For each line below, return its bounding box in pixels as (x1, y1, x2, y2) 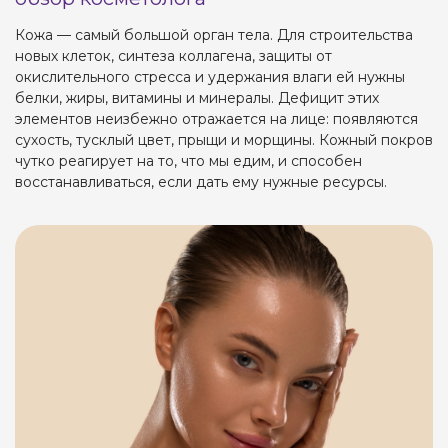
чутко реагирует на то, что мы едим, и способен (15, 152, 362, 170)
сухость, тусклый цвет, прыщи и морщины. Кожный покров (15, 131, 433, 149)
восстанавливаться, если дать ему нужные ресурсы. (15, 173, 387, 191)
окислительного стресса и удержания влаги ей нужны (15, 68, 405, 86)
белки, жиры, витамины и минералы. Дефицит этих (15, 89, 379, 107)
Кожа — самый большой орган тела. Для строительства (15, 26, 413, 44)
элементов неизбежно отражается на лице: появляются (15, 110, 418, 128)
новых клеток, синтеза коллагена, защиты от (15, 47, 332, 65)
